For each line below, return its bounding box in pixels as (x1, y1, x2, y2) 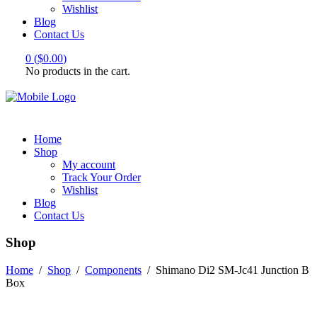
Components (85, 264, 142, 277)
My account (62, 158, 115, 171)
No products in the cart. (25, 64, 130, 77)
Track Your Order (62, 171, 141, 183)
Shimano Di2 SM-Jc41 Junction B (156, 264, 309, 277)
